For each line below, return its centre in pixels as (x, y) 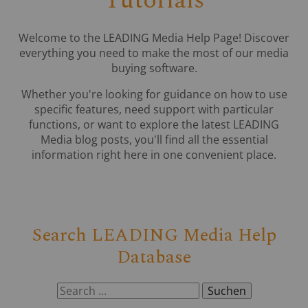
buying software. (154, 68)
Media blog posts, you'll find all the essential (154, 139)
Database (154, 257)
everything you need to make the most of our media (154, 53)
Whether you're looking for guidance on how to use (154, 94)
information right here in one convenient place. (154, 154)
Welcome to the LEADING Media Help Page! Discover (154, 37)
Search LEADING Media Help (154, 235)
